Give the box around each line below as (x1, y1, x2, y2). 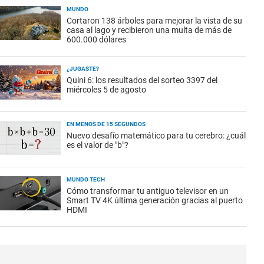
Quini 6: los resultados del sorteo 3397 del (67, 75, 217, 85)
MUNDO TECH (67, 176, 105, 183)
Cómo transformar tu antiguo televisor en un (67, 186, 229, 196)
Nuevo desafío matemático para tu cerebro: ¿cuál (67, 131, 246, 140)
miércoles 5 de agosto (67, 85, 146, 94)
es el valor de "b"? (67, 140, 128, 150)
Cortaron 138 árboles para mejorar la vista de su (67, 16, 242, 25)
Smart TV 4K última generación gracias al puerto (67, 196, 243, 205)
